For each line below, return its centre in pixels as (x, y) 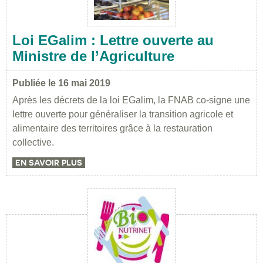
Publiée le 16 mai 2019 (61, 83)
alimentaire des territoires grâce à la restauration (112, 129)
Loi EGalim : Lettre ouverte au (113, 41)
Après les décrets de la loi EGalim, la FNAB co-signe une (131, 100)
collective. (33, 143)
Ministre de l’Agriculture (93, 56)
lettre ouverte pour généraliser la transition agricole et (123, 114)
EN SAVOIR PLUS (49, 163)
